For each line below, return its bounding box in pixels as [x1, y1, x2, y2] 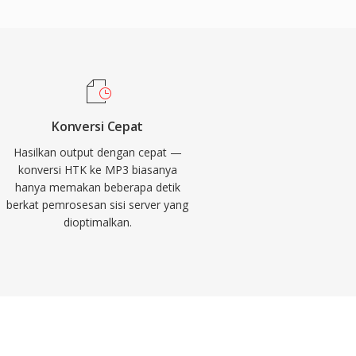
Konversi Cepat [52, 118, 143, 135]
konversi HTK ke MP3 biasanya [17, 162, 177, 177]
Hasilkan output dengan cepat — [13, 145, 182, 160]
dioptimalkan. [63, 215, 132, 230]
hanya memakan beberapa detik [14, 180, 180, 195]
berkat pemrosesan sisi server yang [6, 197, 189, 212]
